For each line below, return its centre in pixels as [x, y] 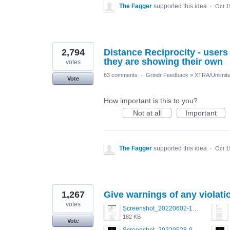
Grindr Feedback [167, 75]
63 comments [121, 75]
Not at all [147, 113]
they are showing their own [163, 62]
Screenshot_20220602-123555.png [196, 209]
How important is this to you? [151, 101]
